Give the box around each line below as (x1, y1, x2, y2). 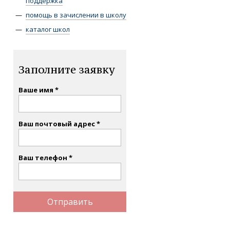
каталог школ (26, 25, 70, 34)
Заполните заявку (18, 63, 115, 76)
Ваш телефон (18, 153, 67, 162)
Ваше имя (18, 85, 53, 94)
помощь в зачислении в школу (26, 10, 126, 20)
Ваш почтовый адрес (18, 119, 95, 128)
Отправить (47, 196, 93, 207)
